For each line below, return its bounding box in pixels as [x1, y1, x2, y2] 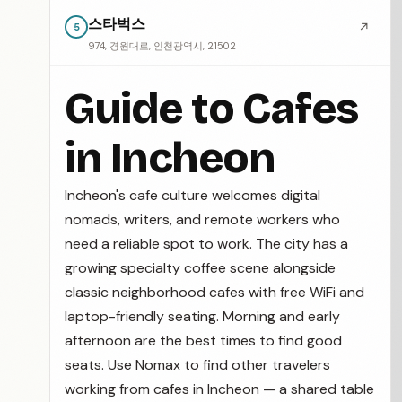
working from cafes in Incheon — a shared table [65, 380, 374, 398]
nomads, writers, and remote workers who [65, 210, 340, 229]
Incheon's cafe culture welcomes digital [65, 186, 320, 205]
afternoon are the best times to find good [65, 331, 342, 350]
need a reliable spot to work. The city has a [65, 234, 348, 253]
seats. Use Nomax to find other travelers [65, 355, 330, 374]
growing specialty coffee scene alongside [65, 258, 336, 277]
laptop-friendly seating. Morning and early [65, 307, 340, 326]
